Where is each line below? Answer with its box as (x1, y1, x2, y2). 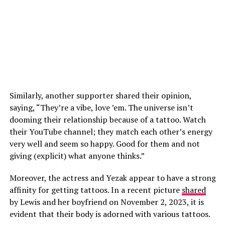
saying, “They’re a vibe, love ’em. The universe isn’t (9, 102, 193, 113)
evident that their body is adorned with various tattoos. (9, 208, 212, 219)
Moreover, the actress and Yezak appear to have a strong (9, 172, 216, 183)
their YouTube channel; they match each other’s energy (9, 126, 212, 137)
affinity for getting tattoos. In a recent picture (9, 184, 182, 195)
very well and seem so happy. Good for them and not (9, 138, 200, 149)
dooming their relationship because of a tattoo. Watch (9, 114, 206, 125)
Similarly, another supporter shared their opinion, (9, 90, 191, 101)
